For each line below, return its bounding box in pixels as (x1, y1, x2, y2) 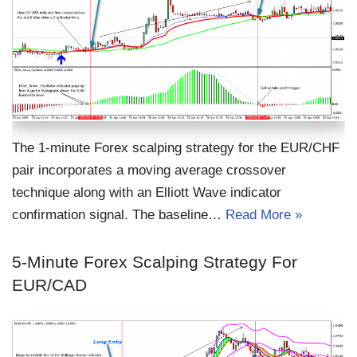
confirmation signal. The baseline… (12, 207, 226, 223)
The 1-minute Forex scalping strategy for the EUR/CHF (12, 140, 339, 156)
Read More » (226, 207, 302, 223)
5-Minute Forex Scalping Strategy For (12, 253, 297, 272)
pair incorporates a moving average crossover (12, 163, 286, 178)
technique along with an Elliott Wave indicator (12, 185, 281, 201)
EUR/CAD (12, 276, 87, 295)
